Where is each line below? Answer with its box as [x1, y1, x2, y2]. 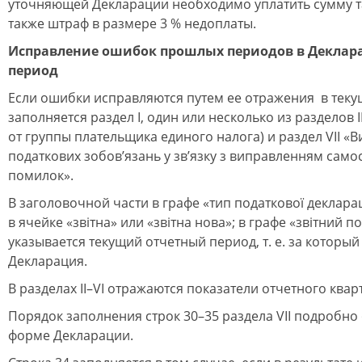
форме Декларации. [8, 326, 133, 344]
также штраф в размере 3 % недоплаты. [8, 15, 256, 32]
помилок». [8, 166, 77, 184]
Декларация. [8, 252, 90, 270]
